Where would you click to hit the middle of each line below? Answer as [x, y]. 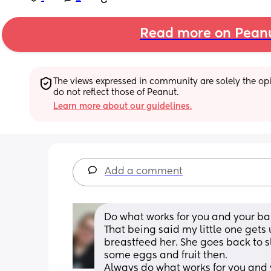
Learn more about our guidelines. [122, 106]
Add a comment [144, 171]
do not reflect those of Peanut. [116, 92]
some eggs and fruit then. [167, 256]
